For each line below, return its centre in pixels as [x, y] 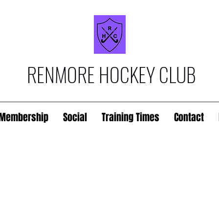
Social [75, 117]
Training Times [131, 117]
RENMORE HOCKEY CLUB [111, 74]
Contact [189, 117]
